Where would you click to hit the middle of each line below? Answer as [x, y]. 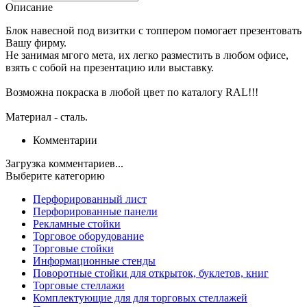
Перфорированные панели [95, 212]
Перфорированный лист [90, 199]
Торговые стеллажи [79, 286]
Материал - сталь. [47, 117]
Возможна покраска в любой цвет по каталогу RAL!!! [132, 93]
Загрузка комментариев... [64, 164]
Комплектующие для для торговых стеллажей [140, 298]
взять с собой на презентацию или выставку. [110, 68]
